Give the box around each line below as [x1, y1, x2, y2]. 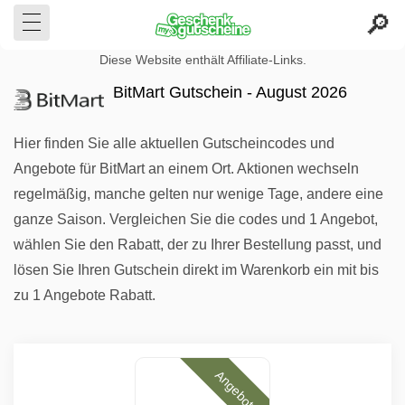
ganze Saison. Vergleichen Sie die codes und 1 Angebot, [14, 212, 378, 227]
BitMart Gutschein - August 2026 [113, 83, 347, 101]
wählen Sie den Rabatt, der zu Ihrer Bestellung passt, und [14, 237, 381, 252]
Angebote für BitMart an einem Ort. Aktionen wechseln [14, 161, 359, 176]
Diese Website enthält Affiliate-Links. [99, 53, 306, 67]
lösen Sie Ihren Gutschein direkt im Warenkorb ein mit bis [14, 262, 379, 278]
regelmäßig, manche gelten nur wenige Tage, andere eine [14, 186, 383, 202]
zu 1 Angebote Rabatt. [14, 287, 155, 303]
